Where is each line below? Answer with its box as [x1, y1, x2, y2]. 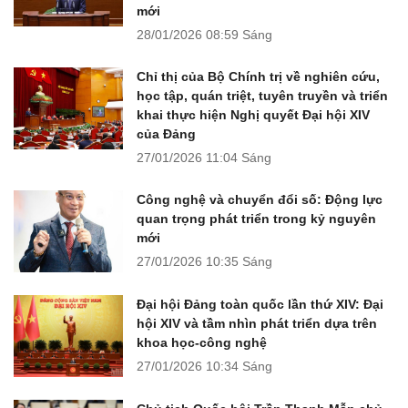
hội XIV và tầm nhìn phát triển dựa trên [137, 315, 377, 331]
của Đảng [137, 126, 196, 141]
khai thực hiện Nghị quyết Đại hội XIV [137, 107, 370, 122]
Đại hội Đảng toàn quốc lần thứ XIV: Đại [137, 296, 383, 311]
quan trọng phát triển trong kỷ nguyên [137, 210, 376, 226]
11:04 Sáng [206, 149, 271, 165]
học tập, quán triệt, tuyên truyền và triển [137, 87, 388, 103]
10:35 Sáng [206, 253, 272, 269]
